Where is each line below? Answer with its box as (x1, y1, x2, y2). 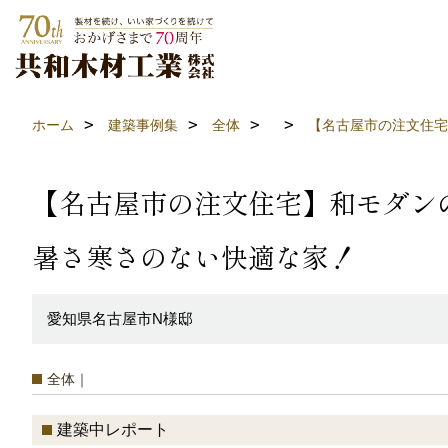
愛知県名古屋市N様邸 (47, 310, 193, 327)
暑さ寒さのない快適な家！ (32, 237, 356, 276)
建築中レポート (57, 421, 169, 438)
